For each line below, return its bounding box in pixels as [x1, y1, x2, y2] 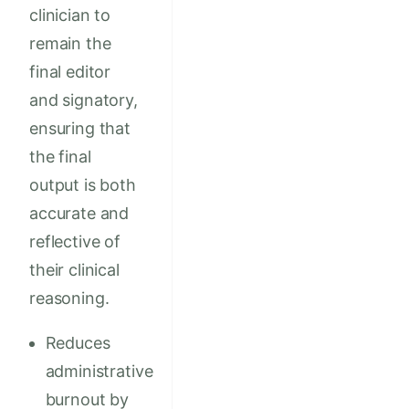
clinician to [29, 5, 111, 26]
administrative [45, 362, 153, 382]
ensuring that [29, 119, 131, 139]
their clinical [29, 260, 120, 280]
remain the [29, 34, 111, 54]
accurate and [29, 204, 130, 224]
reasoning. [29, 288, 110, 309]
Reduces [45, 333, 110, 353]
